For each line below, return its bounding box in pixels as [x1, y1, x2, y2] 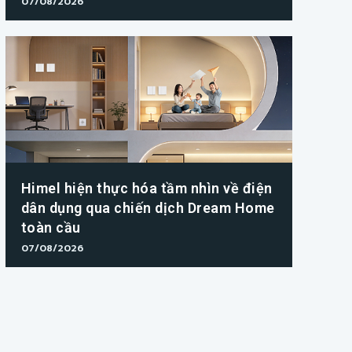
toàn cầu [20, 219, 81, 236]
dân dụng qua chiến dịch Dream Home [20, 200, 275, 217]
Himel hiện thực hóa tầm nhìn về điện [20, 180, 273, 197]
